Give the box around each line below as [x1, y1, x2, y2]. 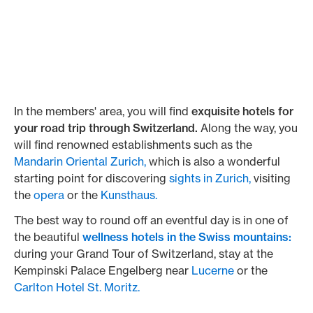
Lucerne [191, 263, 234, 277]
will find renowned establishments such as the [14, 138, 252, 152]
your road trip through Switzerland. [14, 121, 198, 135]
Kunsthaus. [101, 188, 157, 202]
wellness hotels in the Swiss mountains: [82, 230, 291, 244]
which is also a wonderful [146, 154, 280, 168]
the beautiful [14, 230, 82, 244]
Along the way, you [198, 121, 298, 135]
